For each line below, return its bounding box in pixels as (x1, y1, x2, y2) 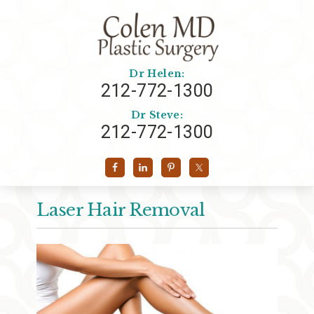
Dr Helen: (129, 67, 185, 80)
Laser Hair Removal (36, 200, 205, 220)
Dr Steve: (130, 109, 184, 121)
